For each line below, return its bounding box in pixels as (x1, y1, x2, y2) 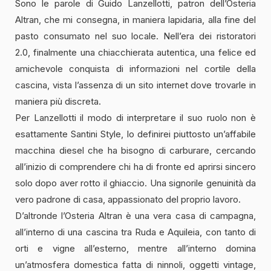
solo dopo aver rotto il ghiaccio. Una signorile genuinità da (15, 177, 256, 189)
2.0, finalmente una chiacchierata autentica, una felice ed (15, 46, 256, 58)
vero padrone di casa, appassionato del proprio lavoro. (15, 193, 241, 205)
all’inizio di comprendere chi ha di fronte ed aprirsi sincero (15, 160, 256, 172)
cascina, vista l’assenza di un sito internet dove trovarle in (15, 79, 256, 91)
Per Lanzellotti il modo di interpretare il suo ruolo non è (15, 111, 256, 123)
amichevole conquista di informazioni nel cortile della (15, 62, 256, 74)
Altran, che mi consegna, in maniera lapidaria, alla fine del (15, 13, 256, 25)
